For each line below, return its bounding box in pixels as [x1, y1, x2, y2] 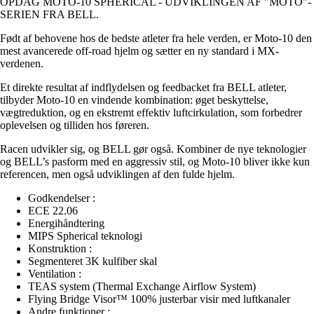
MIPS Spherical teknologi [28, 230, 142, 243]
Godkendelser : [28, 192, 95, 205]
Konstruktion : [28, 243, 92, 255]
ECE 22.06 [28, 205, 78, 217]
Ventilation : [28, 268, 81, 280]
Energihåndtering [28, 217, 104, 230]
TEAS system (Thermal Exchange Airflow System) [28, 280, 256, 293]
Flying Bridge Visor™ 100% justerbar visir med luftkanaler [28, 293, 290, 306]
